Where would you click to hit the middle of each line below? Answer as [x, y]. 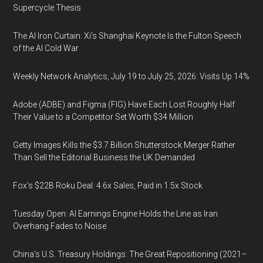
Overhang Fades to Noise [60, 226]
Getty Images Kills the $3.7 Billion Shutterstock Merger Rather [124, 145]
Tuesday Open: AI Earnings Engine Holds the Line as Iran [116, 213]
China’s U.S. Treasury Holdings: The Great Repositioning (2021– [130, 254]
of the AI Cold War [46, 48]
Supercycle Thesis [47, 7]
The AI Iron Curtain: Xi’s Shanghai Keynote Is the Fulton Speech [127, 36]
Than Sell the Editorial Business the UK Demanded [104, 157]
